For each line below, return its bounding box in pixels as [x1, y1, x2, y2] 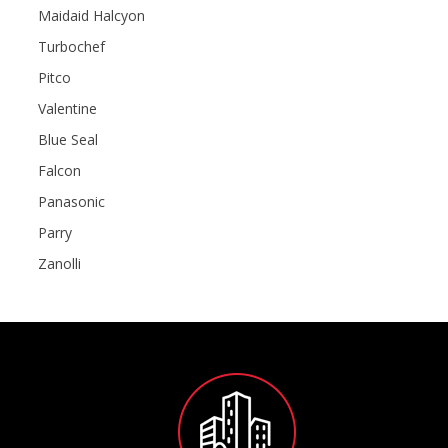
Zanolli [38, 253, 81, 273]
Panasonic [38, 191, 105, 211]
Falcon [38, 160, 81, 180]
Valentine [38, 98, 97, 118]
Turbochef [38, 36, 105, 56]
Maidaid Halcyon [38, 5, 145, 25]
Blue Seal [38, 129, 98, 149]
